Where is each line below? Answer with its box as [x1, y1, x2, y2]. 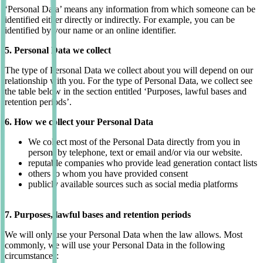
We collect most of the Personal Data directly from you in [28, 137, 240, 147]
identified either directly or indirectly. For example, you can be [5, 15, 235, 25]
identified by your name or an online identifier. [5, 25, 176, 36]
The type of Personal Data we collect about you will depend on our [5, 65, 253, 76]
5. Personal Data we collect [5, 45, 111, 56]
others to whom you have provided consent [28, 168, 188, 179]
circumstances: [5, 251, 59, 261]
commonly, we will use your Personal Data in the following [5, 240, 225, 251]
